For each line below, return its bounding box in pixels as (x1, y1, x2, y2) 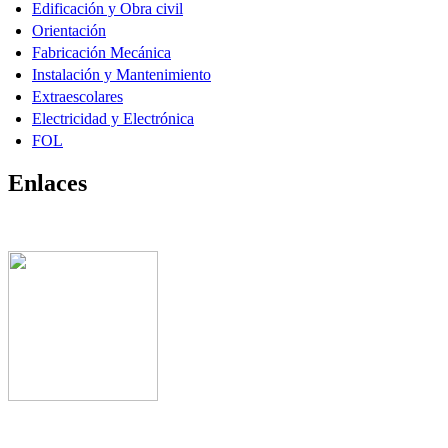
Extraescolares (32, 88, 123, 106)
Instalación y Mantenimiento (32, 66, 211, 84)
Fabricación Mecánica (32, 44, 171, 62)
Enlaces (8, 170, 87, 197)
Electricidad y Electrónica (32, 110, 194, 128)
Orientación (32, 22, 106, 40)
